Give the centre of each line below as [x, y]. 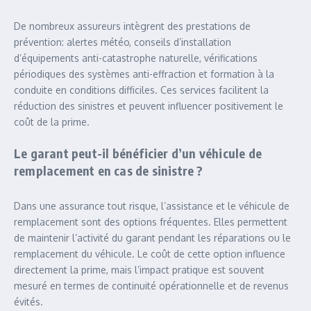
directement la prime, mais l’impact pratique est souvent [139, 270]
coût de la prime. [52, 122]
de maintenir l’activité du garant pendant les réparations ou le [152, 238]
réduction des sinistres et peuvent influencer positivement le [149, 106]
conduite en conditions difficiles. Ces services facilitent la [141, 90]
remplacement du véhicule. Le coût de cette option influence [150, 254]
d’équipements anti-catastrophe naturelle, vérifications [136, 58]
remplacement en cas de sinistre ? [109, 170]
